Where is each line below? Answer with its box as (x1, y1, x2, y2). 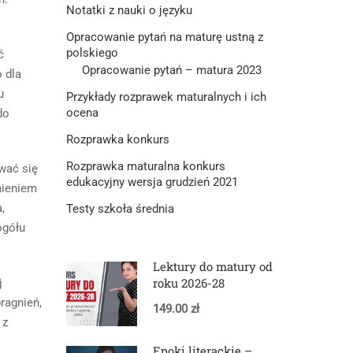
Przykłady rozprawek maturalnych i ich (65, 89, 266, 104)
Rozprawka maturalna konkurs (65, 158, 225, 173)
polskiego (65, 45, 118, 60)
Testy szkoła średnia (65, 201, 174, 216)
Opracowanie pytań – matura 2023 (81, 62, 262, 77)
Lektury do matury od (152, 258, 273, 274)
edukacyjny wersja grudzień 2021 (65, 174, 238, 189)
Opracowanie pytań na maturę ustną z (65, 29, 263, 44)
